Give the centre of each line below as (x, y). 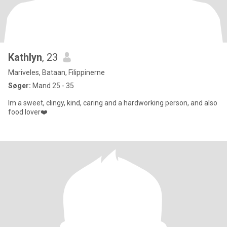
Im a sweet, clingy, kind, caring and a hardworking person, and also (113, 103)
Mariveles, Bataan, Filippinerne (56, 72)
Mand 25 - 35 (52, 86)
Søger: (20, 86)
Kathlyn (25, 57)
